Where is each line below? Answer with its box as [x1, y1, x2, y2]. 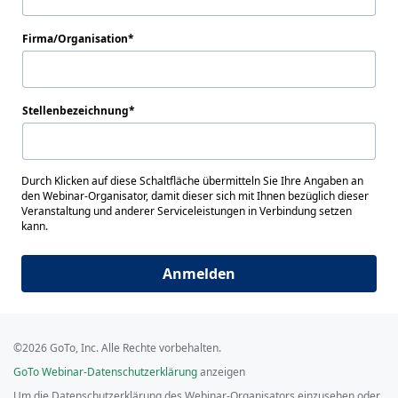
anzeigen [197, 364, 245, 379]
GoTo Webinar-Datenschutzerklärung [13, 364, 197, 379]
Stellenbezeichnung [22, 103, 129, 118]
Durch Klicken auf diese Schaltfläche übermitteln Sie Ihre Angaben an [21, 173, 363, 188]
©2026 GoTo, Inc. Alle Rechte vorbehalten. [13, 340, 221, 355]
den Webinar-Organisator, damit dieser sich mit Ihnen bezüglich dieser [21, 188, 369, 203]
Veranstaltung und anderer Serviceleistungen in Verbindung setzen [21, 203, 352, 219]
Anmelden [163, 264, 235, 283]
